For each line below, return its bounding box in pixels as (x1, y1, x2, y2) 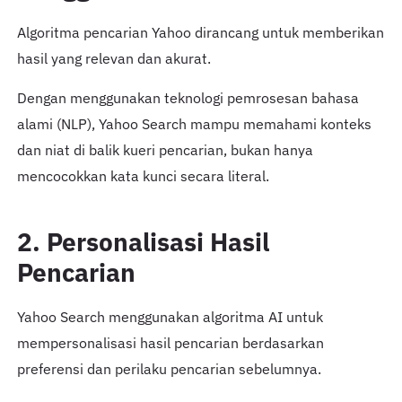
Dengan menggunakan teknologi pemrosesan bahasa (16, 87, 359, 108)
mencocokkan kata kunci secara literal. (16, 165, 269, 186)
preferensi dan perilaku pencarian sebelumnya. (16, 359, 321, 380)
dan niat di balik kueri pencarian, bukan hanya (16, 139, 313, 160)
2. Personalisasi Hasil (16, 224, 269, 258)
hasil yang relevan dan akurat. (16, 48, 211, 68)
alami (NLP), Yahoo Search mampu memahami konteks (16, 113, 371, 134)
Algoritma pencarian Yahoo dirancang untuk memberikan (16, 22, 384, 42)
